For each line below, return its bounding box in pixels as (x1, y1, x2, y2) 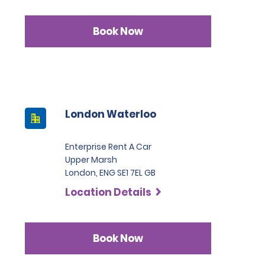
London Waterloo (64, 107, 156, 121)
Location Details (64, 185, 151, 199)
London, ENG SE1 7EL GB (64, 167, 156, 179)
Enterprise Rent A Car (64, 141, 151, 153)
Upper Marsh (64, 154, 117, 166)
